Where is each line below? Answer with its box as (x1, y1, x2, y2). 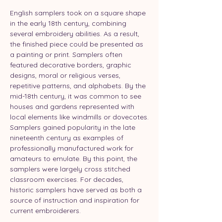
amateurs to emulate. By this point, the (10, 154, 139, 163)
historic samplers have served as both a (10, 185, 144, 194)
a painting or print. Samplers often (10, 50, 124, 59)
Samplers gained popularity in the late (10, 122, 137, 132)
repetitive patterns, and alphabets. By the (10, 81, 148, 90)
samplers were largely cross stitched (10, 164, 132, 173)
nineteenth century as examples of (10, 133, 125, 142)
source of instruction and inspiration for (10, 195, 141, 205)
